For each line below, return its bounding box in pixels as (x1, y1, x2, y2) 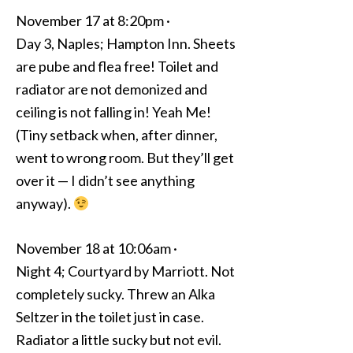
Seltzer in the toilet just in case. (16, 308, 204, 325)
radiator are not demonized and (16, 80, 207, 98)
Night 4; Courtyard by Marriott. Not (16, 262, 235, 280)
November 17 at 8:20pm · (16, 12, 170, 29)
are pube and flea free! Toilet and (16, 58, 218, 75)
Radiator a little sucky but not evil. (16, 331, 221, 348)
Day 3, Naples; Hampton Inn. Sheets (16, 35, 236, 52)
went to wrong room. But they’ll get (16, 149, 234, 166)
